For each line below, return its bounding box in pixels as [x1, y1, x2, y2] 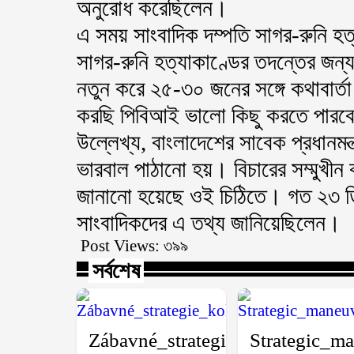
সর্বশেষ [92, 258, 140, 283]
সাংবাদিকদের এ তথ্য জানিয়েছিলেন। [77, 210, 341, 235]
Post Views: [81, 236, 160, 255]
